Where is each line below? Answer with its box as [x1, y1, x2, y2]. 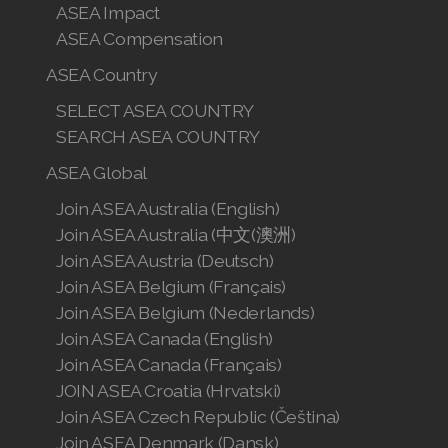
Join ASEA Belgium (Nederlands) [56, 302, 315, 323]
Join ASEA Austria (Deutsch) [56, 250, 274, 271]
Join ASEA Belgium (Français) [56, 276, 287, 297]
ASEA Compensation [56, 28, 224, 49]
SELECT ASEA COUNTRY [56, 100, 254, 121]
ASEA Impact [56, 2, 161, 23]
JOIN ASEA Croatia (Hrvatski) [56, 380, 282, 401]
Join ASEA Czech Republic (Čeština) [56, 406, 341, 427]
